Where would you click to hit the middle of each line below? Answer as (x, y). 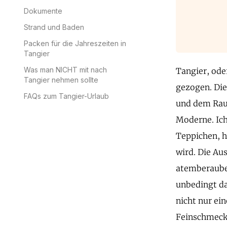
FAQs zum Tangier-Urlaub (66, 96)
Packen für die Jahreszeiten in (75, 43)
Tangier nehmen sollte (61, 80)
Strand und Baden (54, 27)
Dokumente (43, 11)
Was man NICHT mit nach (65, 70)
